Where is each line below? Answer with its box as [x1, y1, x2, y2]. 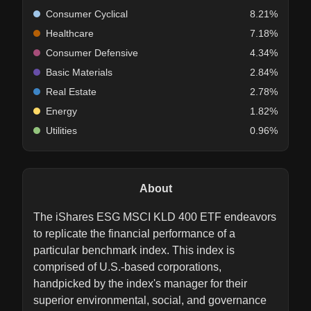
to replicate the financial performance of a [33, 228, 235, 240]
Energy [46, 106, 77, 117]
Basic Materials [46, 67, 112, 78]
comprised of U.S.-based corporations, [33, 261, 221, 274]
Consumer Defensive [46, 47, 138, 59]
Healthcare [46, 28, 94, 40]
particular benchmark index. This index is [33, 244, 235, 257]
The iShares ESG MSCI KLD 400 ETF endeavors [33, 211, 276, 224]
